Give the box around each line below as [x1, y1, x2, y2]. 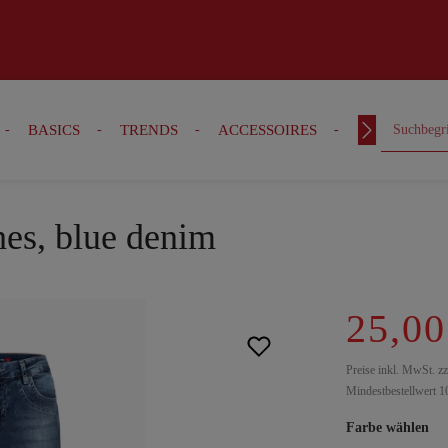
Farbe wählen [346, 420, 429, 435]
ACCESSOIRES [217, 122, 317, 138]
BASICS [27, 122, 80, 138]
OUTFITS [356, 122, 418, 138]
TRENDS [119, 122, 178, 138]
